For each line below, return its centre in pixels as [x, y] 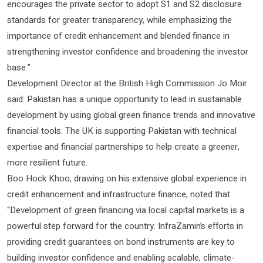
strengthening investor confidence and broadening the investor [128, 51]
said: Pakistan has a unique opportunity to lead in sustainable [124, 99]
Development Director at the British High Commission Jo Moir [127, 83]
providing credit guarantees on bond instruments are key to [121, 242]
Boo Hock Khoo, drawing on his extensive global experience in [127, 178]
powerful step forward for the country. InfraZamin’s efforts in [125, 226]
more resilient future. [47, 162]
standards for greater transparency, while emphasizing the [119, 20]
